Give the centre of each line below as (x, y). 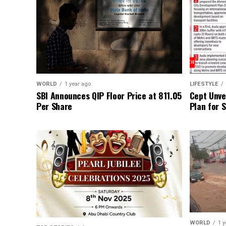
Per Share (54, 106)
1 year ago (78, 84)
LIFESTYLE (204, 84)
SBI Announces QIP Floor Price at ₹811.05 (109, 96)
